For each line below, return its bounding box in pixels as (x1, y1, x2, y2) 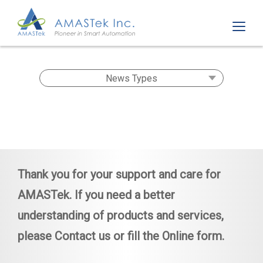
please (18, 229, 55, 243)
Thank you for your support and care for (18, 167, 221, 181)
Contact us (55, 229, 110, 243)
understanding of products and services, (18, 208, 224, 222)
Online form (162, 229, 222, 243)
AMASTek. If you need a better (18, 188, 175, 202)
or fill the (110, 229, 162, 243)
